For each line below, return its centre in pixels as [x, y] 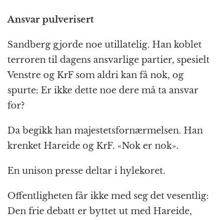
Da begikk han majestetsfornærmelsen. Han [105, 131]
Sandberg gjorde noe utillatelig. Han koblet [105, 45]
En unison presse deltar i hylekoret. [86, 171]
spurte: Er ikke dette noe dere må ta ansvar [103, 91]
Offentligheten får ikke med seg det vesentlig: [108, 196]
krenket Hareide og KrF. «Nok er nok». [93, 146]
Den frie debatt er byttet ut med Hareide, [100, 211]
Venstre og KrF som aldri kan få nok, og [96, 75]
